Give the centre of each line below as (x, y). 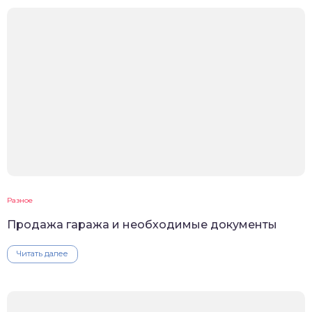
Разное (20, 201)
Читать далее (42, 254)
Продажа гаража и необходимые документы (142, 225)
